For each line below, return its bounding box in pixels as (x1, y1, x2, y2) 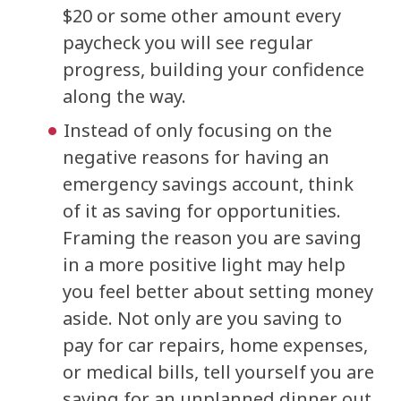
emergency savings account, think (63, 172, 354, 196)
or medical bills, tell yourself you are (63, 360, 374, 384)
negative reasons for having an (63, 145, 329, 169)
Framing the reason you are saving (63, 226, 362, 250)
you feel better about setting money (63, 279, 373, 303)
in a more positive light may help (63, 252, 346, 277)
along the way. (63, 84, 191, 108)
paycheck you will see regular (63, 30, 313, 55)
